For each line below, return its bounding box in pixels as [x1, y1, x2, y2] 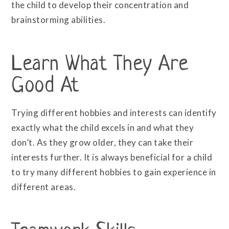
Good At [11, 75, 79, 98]
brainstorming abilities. [11, 14, 106, 25]
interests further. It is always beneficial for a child [11, 152, 213, 163]
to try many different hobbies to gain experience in [11, 167, 216, 178]
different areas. [11, 181, 76, 193]
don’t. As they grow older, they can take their [11, 137, 194, 148]
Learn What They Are [11, 54, 189, 77]
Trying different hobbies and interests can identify [11, 107, 217, 119]
